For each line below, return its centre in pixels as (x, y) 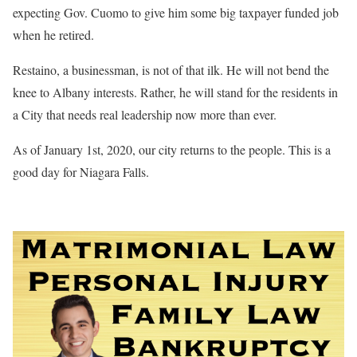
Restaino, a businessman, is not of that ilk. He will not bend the (171, 69)
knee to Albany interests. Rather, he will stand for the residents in (175, 92)
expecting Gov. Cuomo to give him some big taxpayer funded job (176, 12)
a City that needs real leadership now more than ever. (145, 114)
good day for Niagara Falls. (81, 171)
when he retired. (55, 34)
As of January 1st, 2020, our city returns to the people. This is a (172, 149)
